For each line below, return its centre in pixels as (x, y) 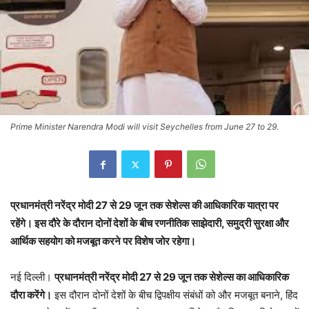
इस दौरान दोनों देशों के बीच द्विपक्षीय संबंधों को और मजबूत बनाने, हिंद (175, 295)
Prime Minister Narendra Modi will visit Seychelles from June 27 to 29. (144, 127)
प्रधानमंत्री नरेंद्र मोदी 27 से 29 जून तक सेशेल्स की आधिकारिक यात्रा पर (144, 206)
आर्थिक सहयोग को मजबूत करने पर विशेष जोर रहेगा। (103, 241)
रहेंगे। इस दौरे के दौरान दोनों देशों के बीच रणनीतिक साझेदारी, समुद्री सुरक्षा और (150, 223)
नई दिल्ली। (32, 277)
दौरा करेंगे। (31, 295)
